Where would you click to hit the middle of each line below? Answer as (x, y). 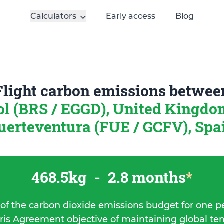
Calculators (53, 16)
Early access (130, 16)
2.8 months (145, 177)
